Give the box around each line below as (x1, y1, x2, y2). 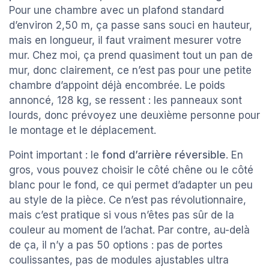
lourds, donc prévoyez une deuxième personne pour (9, 109, 260, 122)
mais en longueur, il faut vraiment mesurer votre (9, 34, 241, 47)
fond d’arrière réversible (102, 149, 226, 162)
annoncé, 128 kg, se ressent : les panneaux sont (9, 94, 242, 107)
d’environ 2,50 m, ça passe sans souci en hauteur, (9, 19, 252, 32)
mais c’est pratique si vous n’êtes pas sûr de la (9, 209, 234, 222)
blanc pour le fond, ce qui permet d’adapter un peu (9, 179, 253, 192)
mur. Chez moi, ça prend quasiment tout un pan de (9, 49, 253, 62)
